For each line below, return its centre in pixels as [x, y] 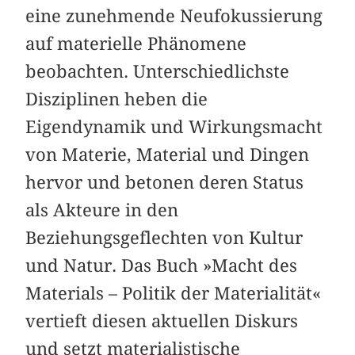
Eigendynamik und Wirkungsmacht [174, 127]
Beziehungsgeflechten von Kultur [164, 238]
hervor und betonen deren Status [165, 183]
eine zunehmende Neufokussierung [174, 16]
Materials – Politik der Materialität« [174, 294]
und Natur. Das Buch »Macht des [162, 266]
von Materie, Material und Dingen [168, 155]
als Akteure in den [102, 210]
